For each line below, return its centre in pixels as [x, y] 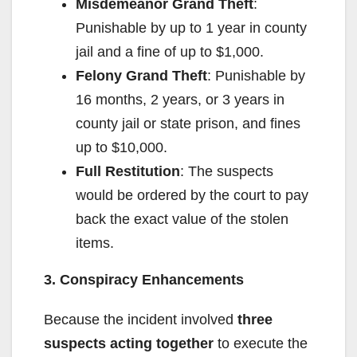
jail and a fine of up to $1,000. [170, 51]
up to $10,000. [122, 147]
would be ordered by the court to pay [192, 195]
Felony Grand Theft [141, 75]
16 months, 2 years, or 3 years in [180, 99]
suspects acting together [129, 343]
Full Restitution [128, 171]
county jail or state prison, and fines [188, 123]
